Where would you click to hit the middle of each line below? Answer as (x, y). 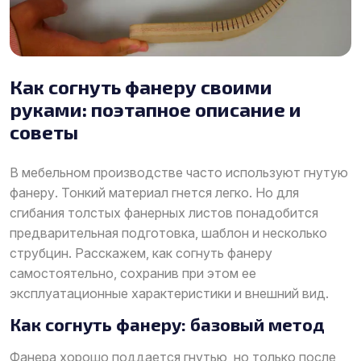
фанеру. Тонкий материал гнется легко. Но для (154, 192)
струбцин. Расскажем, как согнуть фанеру (141, 253)
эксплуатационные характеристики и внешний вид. (169, 293)
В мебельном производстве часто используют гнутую (179, 172)
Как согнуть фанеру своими (141, 86)
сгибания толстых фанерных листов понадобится (164, 212)
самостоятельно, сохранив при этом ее (133, 273)
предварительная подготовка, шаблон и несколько (168, 232)
